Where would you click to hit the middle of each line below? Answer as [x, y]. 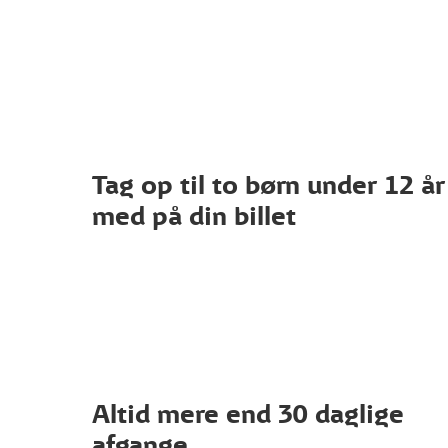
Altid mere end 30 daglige [248, 414]
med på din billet [194, 216]
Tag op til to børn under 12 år [268, 185]
